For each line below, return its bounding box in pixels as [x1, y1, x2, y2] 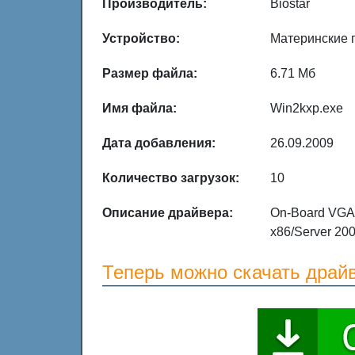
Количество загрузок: [102, 171, 239, 185]
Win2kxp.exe [270, 101, 343, 115]
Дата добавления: [102, 136, 216, 150]
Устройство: [102, 32, 180, 45]
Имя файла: [102, 101, 177, 115]
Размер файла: [102, 67, 197, 80]
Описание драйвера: [102, 206, 233, 219]
